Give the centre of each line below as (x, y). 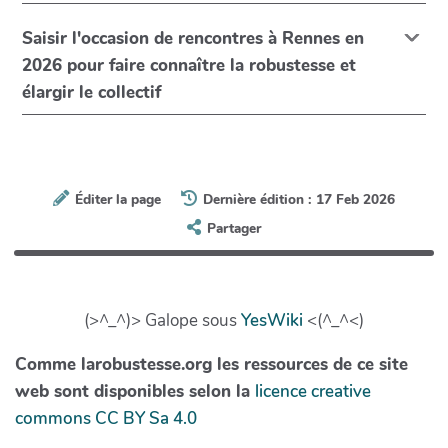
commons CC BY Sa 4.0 (106, 419)
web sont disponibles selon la (135, 392)
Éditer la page (117, 199)
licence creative (313, 392)
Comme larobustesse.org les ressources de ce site (211, 365)
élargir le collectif (92, 92)
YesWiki (272, 321)
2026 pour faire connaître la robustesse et (189, 65)
